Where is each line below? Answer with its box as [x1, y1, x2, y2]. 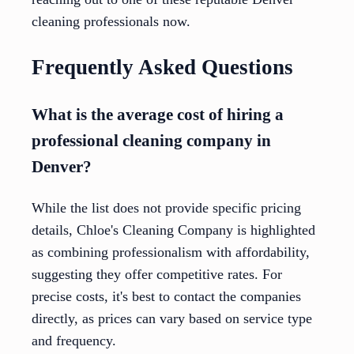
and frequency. [32, 333, 116, 349]
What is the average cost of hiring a [32, 105, 284, 125]
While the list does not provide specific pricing [32, 200, 301, 217]
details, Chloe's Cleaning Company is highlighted [32, 222, 315, 239]
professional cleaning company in [32, 131, 271, 151]
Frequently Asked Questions [32, 55, 293, 79]
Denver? [32, 157, 92, 177]
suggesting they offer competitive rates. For [32, 266, 282, 283]
